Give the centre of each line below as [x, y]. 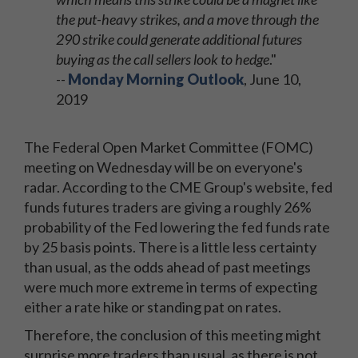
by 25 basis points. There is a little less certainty [170, 247]
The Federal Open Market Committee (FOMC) [169, 147]
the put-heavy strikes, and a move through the [187, 19]
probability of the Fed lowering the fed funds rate [177, 227]
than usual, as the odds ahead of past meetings [167, 267]
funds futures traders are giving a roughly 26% [168, 207]
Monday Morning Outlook [156, 79]
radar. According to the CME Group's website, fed [178, 187]
